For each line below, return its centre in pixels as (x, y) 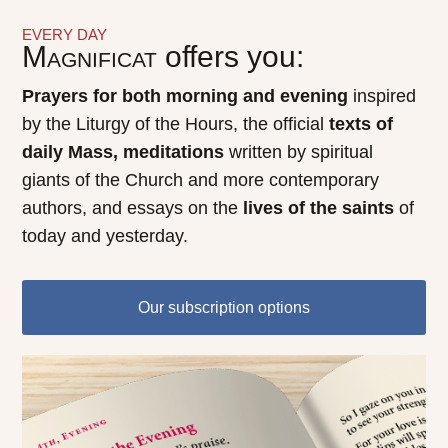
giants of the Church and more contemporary (201, 180)
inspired (382, 96)
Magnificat (90, 57)
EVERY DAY (65, 35)
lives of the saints (319, 208)
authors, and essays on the (133, 208)
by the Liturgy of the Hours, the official (176, 124)
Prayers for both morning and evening (185, 96)
